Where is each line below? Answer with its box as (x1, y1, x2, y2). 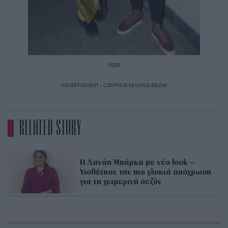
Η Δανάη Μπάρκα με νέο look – (80, 156, 195, 167)
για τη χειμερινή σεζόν (80, 176, 162, 186)
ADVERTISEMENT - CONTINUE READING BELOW (61, 83, 167, 89)
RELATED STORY (18, 117, 82, 139)
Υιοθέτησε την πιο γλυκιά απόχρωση (80, 166, 212, 177)
